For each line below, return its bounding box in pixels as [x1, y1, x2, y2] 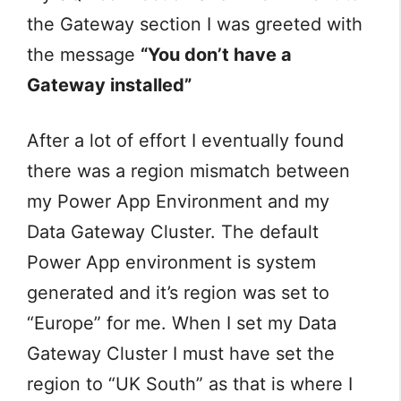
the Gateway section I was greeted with [27, 13, 363, 36]
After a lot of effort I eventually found [27, 130, 344, 152]
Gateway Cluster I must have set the [27, 343, 335, 365]
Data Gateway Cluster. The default [27, 221, 319, 243]
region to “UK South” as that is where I [27, 373, 353, 396]
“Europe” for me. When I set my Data [27, 312, 337, 335]
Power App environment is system [27, 252, 316, 274]
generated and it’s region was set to [27, 282, 329, 304]
